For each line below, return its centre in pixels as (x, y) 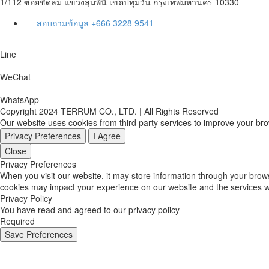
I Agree (107, 135)
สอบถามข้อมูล (64, 23)
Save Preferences (39, 234)
